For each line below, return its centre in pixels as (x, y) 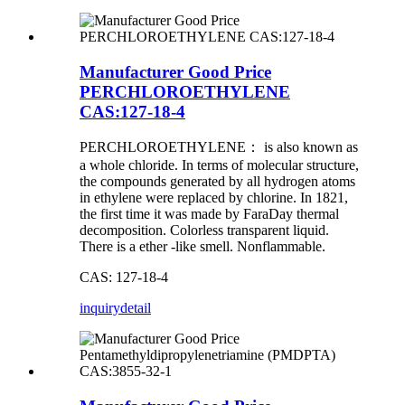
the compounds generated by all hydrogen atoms (217, 182)
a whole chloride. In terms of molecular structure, (219, 165)
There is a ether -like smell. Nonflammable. (202, 247)
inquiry (100, 308)
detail (136, 308)
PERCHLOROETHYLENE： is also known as (219, 147)
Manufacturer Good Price (175, 71)
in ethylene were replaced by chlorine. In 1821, (214, 198)
